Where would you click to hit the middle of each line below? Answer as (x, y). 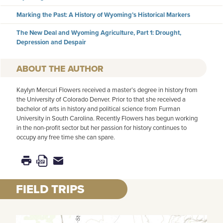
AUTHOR (86, 68)
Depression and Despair (51, 42)
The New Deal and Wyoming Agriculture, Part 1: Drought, (99, 32)
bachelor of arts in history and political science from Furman (98, 108)
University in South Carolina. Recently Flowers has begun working (107, 118)
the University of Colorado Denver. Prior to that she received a (101, 99)
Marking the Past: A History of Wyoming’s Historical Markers (103, 14)
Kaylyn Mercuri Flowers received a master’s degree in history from (107, 89)
